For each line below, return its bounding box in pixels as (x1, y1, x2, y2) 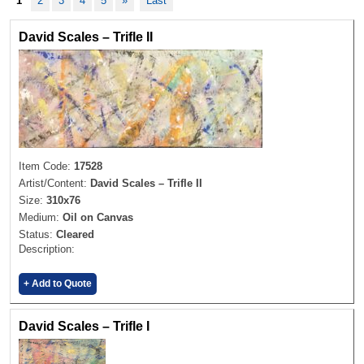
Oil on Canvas (63, 210, 133, 223)
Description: (19, 242, 75, 255)
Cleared (56, 227, 94, 240)
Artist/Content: (19, 176, 90, 189)
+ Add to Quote (24, 277, 92, 289)
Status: (19, 227, 56, 240)
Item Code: (19, 159, 74, 172)
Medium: (19, 210, 63, 223)
